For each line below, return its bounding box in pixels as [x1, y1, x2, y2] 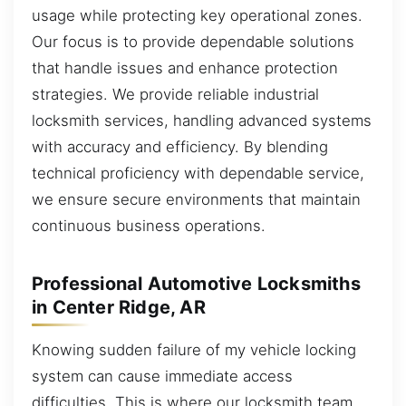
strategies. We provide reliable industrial [32, 85, 319, 104]
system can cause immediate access [32, 367, 293, 386]
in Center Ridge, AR [32, 295, 206, 318]
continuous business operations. [32, 217, 266, 236]
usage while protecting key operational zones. [32, 6, 362, 25]
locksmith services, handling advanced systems [32, 111, 372, 130]
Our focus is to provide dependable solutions [32, 33, 354, 52]
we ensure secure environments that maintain [32, 190, 361, 209]
